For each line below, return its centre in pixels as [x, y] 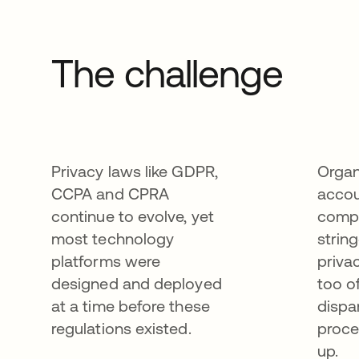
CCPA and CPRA [111, 194]
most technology [113, 238]
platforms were [106, 261]
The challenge [167, 73]
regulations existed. [121, 328]
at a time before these [131, 306]
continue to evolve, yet [133, 216]
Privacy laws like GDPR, [135, 171]
